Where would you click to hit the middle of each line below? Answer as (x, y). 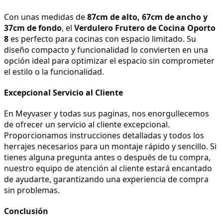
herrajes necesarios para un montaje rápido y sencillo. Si (110, 146)
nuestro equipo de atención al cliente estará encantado (108, 168)
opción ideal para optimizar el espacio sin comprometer (109, 60)
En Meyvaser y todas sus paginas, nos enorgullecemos (107, 113)
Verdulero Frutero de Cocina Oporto (145, 28)
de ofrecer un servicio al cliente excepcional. (87, 124)
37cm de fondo (33, 28)
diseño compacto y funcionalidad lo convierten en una (106, 50)
